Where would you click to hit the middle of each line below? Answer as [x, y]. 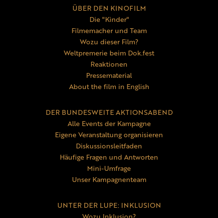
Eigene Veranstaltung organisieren [109, 135]
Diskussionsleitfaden [109, 146]
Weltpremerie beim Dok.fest [109, 53]
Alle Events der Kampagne [109, 124]
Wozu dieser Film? [109, 42]
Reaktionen [109, 64]
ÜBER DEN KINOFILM [109, 8]
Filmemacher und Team [109, 31]
